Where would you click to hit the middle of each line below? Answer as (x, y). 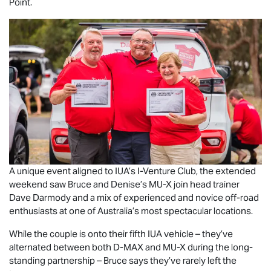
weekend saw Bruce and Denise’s (79, 184)
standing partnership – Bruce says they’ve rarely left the (123, 260)
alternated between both (61, 247)
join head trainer (206, 184)
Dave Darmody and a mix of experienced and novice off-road (134, 197)
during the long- (219, 247)
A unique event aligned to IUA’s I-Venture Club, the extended (132, 171)
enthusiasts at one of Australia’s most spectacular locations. (133, 211)
